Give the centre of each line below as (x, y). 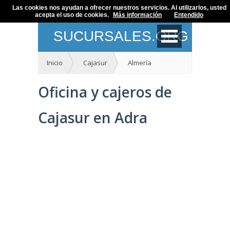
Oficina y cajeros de (105, 92)
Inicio (55, 63)
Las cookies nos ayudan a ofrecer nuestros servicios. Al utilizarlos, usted (119, 8)
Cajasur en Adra (93, 118)
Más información (137, 15)
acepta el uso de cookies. (72, 15)
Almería (140, 63)
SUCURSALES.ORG (121, 36)
